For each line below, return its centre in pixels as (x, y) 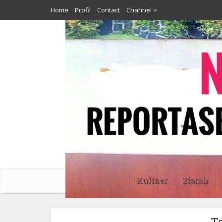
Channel (139, 10)
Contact (109, 10)
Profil (83, 10)
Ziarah (195, 181)
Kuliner (152, 181)
